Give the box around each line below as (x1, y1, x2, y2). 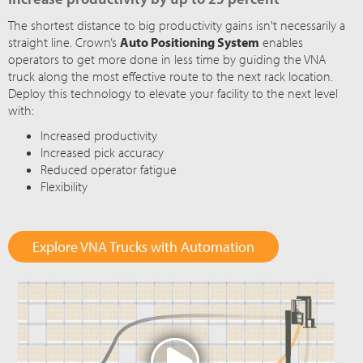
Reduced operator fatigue (41, 161, 177, 178)
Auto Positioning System (120, 34, 260, 51)
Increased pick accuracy (41, 144, 164, 161)
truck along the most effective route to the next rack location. (8, 68, 334, 85)
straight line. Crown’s (8, 34, 121, 51)
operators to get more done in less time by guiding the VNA (8, 51, 327, 68)
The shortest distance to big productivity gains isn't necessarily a (8, 17, 346, 34)
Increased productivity (41, 127, 158, 144)
